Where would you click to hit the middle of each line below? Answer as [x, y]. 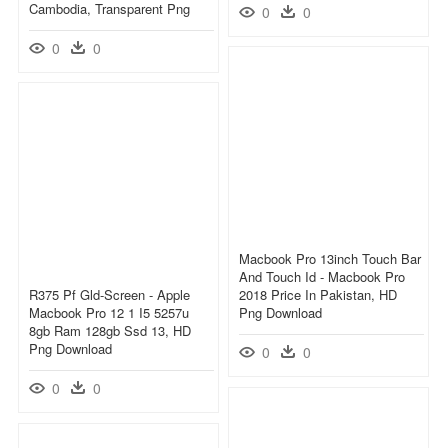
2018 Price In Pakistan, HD [318, 294]
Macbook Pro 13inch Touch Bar [330, 258]
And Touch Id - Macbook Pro [322, 276]
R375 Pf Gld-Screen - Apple [109, 294]
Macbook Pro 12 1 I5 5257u [109, 312]
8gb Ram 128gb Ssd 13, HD [110, 330]
